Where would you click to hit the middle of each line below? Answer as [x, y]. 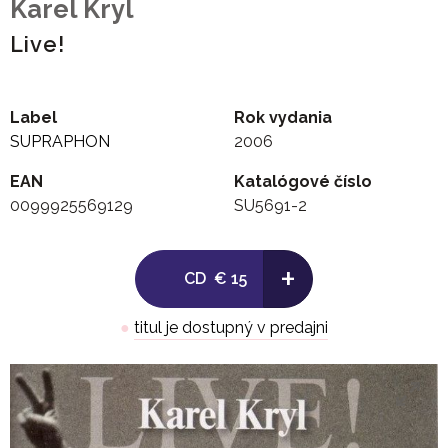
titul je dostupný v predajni [231, 328]
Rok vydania [283, 118]
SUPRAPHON [60, 142]
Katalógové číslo [303, 182]
